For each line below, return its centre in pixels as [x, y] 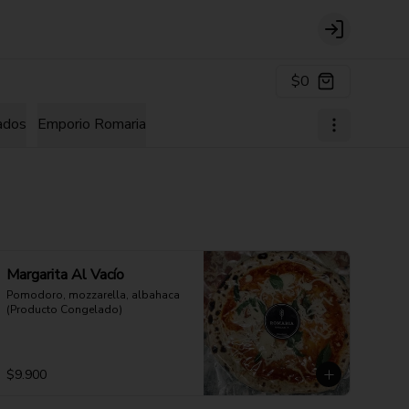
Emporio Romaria [92, 124]
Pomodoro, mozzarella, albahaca [93, 295]
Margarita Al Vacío [65, 275]
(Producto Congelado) [64, 309]
